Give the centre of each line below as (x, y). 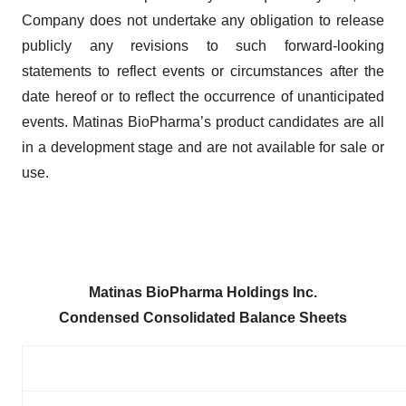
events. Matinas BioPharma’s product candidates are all (203, 122)
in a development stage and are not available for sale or (203, 148)
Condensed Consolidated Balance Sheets (203, 318)
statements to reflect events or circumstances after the (203, 72)
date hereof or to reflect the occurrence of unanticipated (203, 97)
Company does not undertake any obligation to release (203, 21)
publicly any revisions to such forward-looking (203, 46)
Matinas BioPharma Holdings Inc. (203, 293)
